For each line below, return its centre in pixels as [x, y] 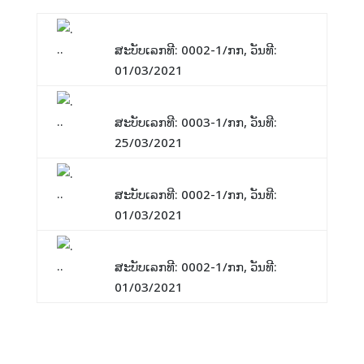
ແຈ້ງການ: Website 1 [174, 170]
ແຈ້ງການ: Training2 [173, 243]
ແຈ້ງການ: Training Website [198, 26]
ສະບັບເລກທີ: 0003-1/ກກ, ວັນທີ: [195, 122]
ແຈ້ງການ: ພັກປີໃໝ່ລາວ [177, 98]
